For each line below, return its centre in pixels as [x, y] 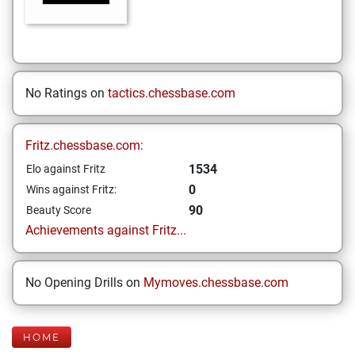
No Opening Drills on [84, 282]
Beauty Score [59, 210]
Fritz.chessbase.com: [84, 145]
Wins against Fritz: [71, 189]
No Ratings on [67, 93]
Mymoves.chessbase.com [216, 282]
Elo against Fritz [66, 169]
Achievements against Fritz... [106, 230]
